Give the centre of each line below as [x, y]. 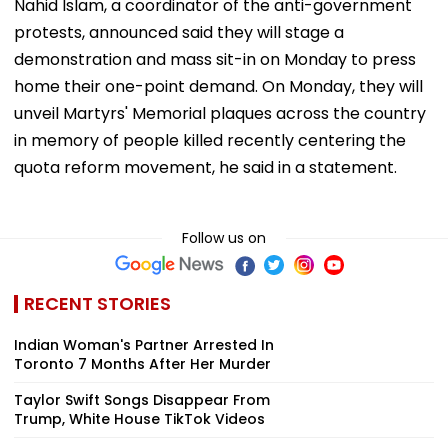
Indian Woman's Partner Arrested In [144, 344]
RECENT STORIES [97, 303]
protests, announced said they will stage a [179, 32]
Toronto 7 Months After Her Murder [142, 363]
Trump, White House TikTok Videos [139, 418]
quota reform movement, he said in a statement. [205, 167]
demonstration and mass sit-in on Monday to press [215, 59]
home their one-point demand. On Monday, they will [218, 86]
